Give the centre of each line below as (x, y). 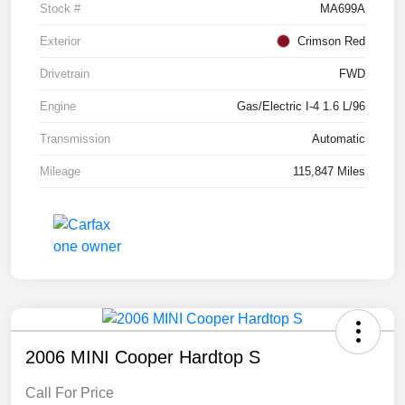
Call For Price (70, 393)
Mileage (60, 172)
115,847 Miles (329, 172)
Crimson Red (331, 42)
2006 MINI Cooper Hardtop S (143, 358)
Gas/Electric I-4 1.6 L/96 (301, 107)
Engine (58, 107)
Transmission (75, 139)
